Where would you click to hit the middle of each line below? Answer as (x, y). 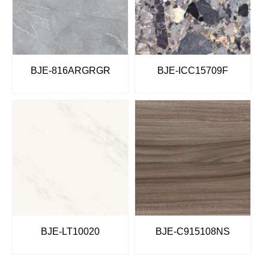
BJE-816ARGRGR (70, 71)
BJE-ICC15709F (193, 71)
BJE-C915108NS (193, 232)
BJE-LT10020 (70, 232)
